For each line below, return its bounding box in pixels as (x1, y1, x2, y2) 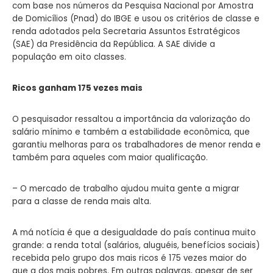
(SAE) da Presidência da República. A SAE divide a (12, 38, 215, 50)
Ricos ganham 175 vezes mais (12, 82, 143, 94)
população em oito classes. (12, 51, 126, 63)
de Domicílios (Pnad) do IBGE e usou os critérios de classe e (12, 12, 260, 24)
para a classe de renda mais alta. (12, 195, 151, 207)
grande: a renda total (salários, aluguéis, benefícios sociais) (12, 239, 260, 251)
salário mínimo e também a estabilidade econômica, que (12, 126, 250, 138)
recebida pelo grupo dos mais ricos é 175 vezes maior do (12, 252, 247, 264)
